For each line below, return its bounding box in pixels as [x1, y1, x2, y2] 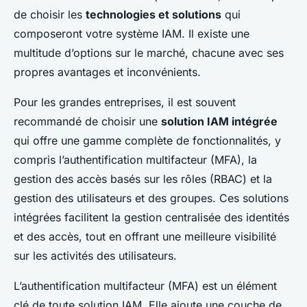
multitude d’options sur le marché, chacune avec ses [14, 46, 284, 60]
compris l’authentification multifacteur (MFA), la [14, 153, 257, 167]
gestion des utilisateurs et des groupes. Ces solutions [14, 191, 288, 206]
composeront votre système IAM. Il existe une [14, 27, 249, 41]
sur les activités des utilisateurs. [14, 249, 177, 263]
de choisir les [14, 8, 86, 22]
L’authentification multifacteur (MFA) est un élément [14, 279, 277, 293]
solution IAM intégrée [161, 114, 278, 129]
